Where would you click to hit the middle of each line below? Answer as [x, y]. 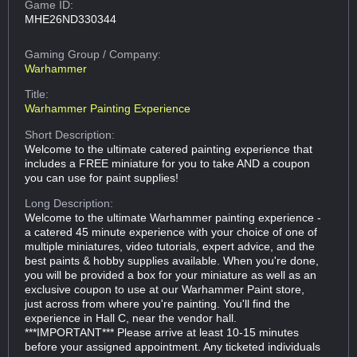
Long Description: [69, 204]
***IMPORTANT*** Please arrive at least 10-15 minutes [162, 333]
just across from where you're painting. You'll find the [158, 304]
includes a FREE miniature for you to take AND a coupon [168, 163]
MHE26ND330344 [71, 19]
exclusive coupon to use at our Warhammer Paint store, [165, 290]
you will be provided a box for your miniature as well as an [171, 275]
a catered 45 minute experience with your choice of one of [171, 232]
